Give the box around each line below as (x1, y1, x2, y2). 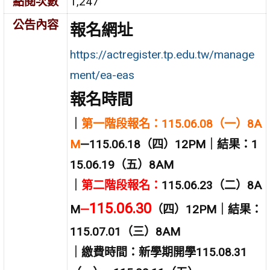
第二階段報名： (81, 178, 162, 192)
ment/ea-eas (70, 67, 135, 82)
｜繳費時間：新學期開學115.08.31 (70, 245, 248, 259)
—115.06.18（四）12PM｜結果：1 (80, 137, 259, 151)
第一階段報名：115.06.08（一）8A (81, 116, 262, 131)
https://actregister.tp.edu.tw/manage (70, 47, 255, 61)
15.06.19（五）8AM (70, 157, 174, 172)
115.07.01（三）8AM (70, 224, 181, 239)
